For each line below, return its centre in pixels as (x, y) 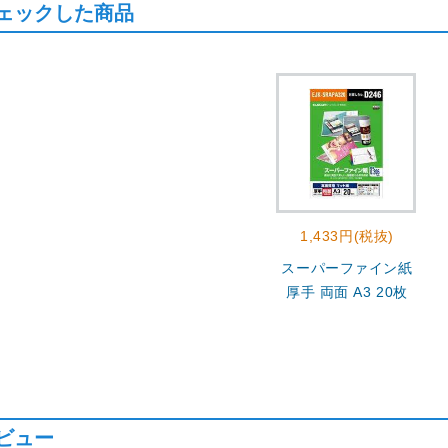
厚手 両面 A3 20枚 (347, 292)
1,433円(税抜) (347, 236)
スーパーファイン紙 (347, 268)
